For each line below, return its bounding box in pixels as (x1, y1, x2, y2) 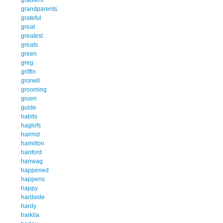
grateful (21, 14, 41, 21)
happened (21, 166, 49, 174)
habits (21, 112, 37, 120)
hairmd (21, 130, 40, 138)
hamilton (21, 139, 44, 147)
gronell (21, 77, 40, 84)
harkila (21, 211, 39, 219)
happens (21, 175, 45, 183)
